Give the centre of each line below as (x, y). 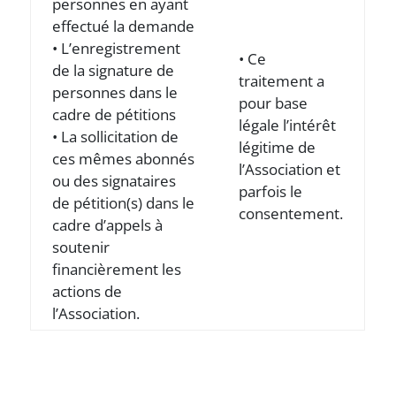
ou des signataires (114, 181)
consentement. (291, 213)
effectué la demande (124, 26)
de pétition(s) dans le (124, 203)
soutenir (81, 247)
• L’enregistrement (117, 48)
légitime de (278, 147)
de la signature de (114, 70)
